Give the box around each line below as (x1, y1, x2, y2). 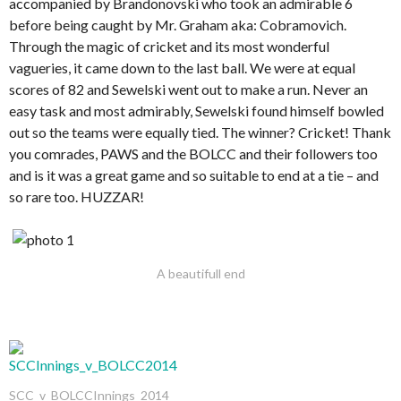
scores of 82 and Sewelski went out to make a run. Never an (9, 80, 368, 98)
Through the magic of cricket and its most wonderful (9, 37, 329, 55)
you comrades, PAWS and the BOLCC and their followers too (9, 144, 378, 162)
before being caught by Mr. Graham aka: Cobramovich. (9, 15, 346, 33)
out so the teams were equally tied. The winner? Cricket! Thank (9, 123, 391, 141)
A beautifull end (156, 266, 245, 282)
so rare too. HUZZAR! (9, 187, 144, 205)
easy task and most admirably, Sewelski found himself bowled (9, 101, 384, 119)
